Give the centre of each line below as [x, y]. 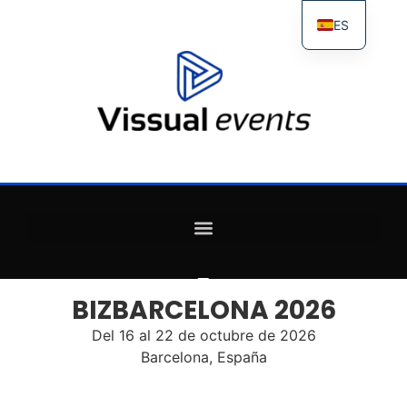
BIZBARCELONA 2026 [203, 310]
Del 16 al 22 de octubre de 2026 [203, 335]
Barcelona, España [203, 357]
